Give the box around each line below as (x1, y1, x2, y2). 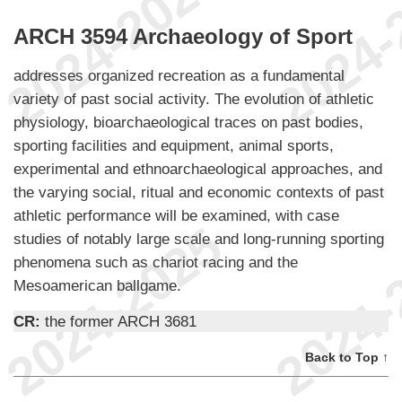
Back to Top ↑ (305, 350, 389, 365)
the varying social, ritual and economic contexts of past (13, 183, 384, 202)
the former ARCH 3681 (45, 312, 197, 331)
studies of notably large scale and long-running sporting (13, 230, 384, 249)
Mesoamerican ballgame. (13, 276, 181, 295)
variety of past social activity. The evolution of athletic (13, 90, 374, 109)
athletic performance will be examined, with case (13, 206, 339, 225)
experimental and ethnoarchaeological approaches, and (13, 160, 382, 179)
